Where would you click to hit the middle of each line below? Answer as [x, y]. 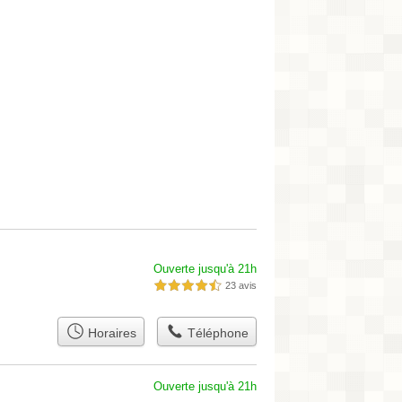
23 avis [241, 285]
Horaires [110, 333]
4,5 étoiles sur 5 [188, 286]
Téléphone [216, 333]
